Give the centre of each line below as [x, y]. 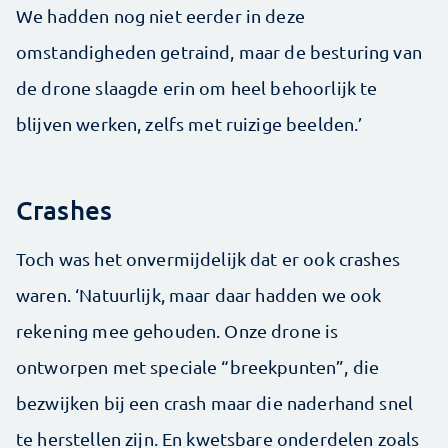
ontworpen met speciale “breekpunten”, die [198, 367]
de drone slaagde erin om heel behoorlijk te [197, 88]
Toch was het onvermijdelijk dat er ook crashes [208, 259]
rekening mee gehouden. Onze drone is [177, 331]
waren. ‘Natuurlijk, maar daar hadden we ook [199, 295]
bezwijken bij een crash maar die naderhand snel [215, 403]
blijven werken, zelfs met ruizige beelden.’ [189, 124]
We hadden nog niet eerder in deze [160, 16]
